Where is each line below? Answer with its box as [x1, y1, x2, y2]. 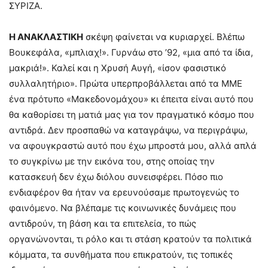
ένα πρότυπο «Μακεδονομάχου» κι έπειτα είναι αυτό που [9, 93, 254, 105]
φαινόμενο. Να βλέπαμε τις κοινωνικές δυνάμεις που [9, 202, 236, 214]
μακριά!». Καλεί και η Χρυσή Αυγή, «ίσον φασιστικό [9, 62, 226, 74]
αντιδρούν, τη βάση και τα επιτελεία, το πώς [9, 218, 196, 229]
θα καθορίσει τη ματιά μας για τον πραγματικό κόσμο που [9, 109, 254, 120]
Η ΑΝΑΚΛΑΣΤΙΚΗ [9, 31, 83, 42]
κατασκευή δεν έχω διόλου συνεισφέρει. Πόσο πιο [9, 171, 223, 182]
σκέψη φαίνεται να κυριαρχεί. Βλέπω [83, 31, 245, 42]
